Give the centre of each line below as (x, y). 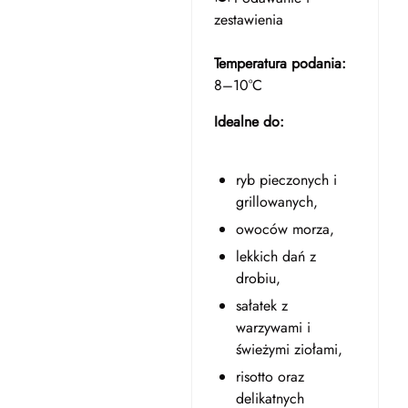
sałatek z (261, 306)
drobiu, (258, 278)
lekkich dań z (275, 256)
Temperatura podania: (280, 63)
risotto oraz (270, 377)
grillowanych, (276, 202)
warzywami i (273, 327)
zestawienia (248, 20)
